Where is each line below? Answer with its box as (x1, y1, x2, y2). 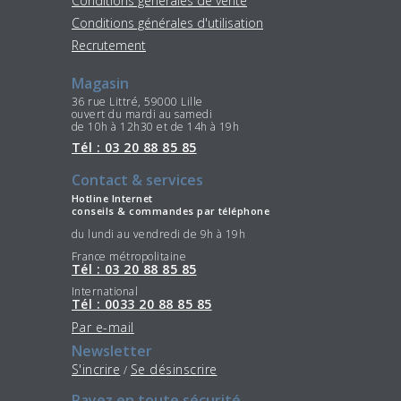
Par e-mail (72, 319, 134, 337)
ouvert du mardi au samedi (72, 107, 212, 123)
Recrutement (72, 36, 146, 54)
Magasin (72, 73, 129, 93)
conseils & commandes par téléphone (72, 204, 270, 218)
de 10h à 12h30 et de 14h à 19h (72, 119, 240, 135)
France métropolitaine (72, 248, 187, 264)
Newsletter (72, 341, 152, 362)
